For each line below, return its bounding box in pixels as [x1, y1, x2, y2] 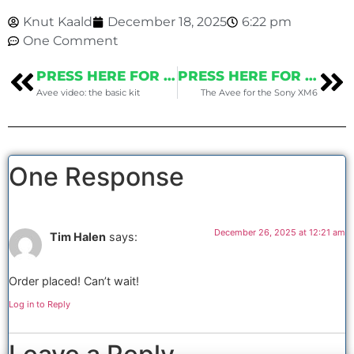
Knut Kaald [23, 13, 92, 29]
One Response [9, 160, 184, 192]
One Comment [23, 32, 119, 48]
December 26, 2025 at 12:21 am [214, 226, 345, 238]
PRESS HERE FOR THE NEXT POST [304, 67, 317, 84]
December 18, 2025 [107, 13, 227, 29]
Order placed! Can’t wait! [9, 274, 139, 288]
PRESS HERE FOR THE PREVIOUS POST [164, 67, 175, 84]
